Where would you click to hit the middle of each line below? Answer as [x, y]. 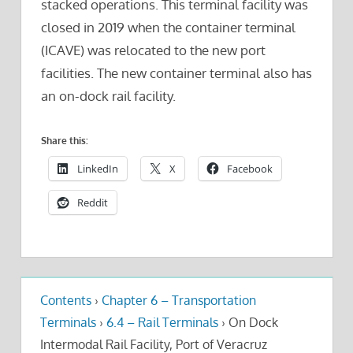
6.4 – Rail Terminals [162, 323]
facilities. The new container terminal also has [176, 73]
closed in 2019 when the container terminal [168, 28]
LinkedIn [98, 168]
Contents [65, 301]
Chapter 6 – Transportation [178, 301]
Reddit [93, 202]
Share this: [65, 140]
